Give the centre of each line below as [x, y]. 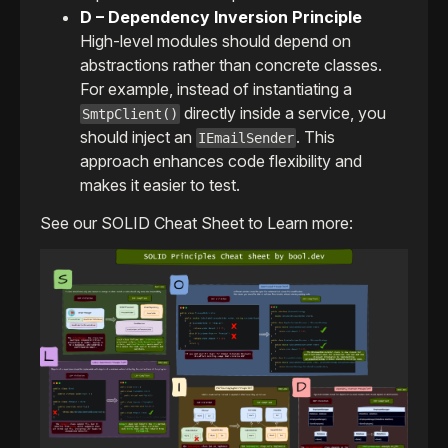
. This [316, 137]
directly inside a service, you [283, 113]
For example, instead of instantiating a [216, 89]
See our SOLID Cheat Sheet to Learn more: [196, 223]
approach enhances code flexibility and [221, 161]
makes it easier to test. [160, 185]
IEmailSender [246, 138]
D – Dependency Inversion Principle [221, 17]
